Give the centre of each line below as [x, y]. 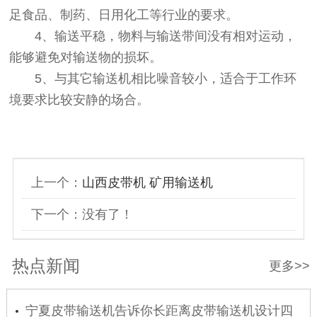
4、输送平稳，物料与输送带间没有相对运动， [153, 36]
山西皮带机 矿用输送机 [147, 183]
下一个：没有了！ [82, 215]
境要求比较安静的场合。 [80, 99]
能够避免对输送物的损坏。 [86, 57]
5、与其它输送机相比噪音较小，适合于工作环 [153, 78]
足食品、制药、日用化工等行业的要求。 [124, 15]
